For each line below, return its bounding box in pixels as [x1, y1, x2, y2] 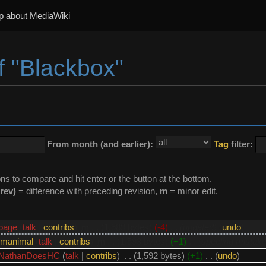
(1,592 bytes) [133, 250, 185, 261]
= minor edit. [167, 186, 218, 197]
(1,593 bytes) [116, 236, 168, 246]
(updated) [179, 221, 217, 232]
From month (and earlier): [47, 139, 153, 150]
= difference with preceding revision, [16, 186, 160, 197]
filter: [229, 139, 253, 150]
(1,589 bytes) [100, 221, 152, 232]
